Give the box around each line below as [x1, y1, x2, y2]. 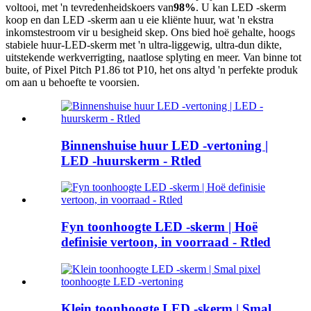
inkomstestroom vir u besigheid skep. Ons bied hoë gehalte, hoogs [6, 26, 295, 38]
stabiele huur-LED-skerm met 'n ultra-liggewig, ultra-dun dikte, [6, 38, 282, 51]
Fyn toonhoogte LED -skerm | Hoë [61, 219, 258, 235]
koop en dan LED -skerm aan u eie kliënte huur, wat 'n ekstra [6, 13, 274, 26]
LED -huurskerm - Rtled [61, 153, 201, 168]
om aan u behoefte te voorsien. [6, 76, 140, 88]
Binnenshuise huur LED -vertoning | [61, 137, 268, 153]
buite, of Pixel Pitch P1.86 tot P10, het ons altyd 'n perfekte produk [6, 63, 298, 76]
